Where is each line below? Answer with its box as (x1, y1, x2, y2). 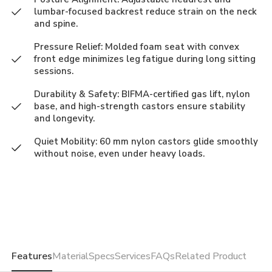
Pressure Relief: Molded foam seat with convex (34, 41, 240, 53)
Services (115, 250, 151, 263)
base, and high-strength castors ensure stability (34, 100, 246, 113)
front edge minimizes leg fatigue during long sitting (34, 53, 256, 66)
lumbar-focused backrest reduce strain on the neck (34, 5, 257, 18)
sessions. (34, 65, 74, 78)
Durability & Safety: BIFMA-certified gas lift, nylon (34, 88, 251, 101)
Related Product (175, 250, 247, 263)
